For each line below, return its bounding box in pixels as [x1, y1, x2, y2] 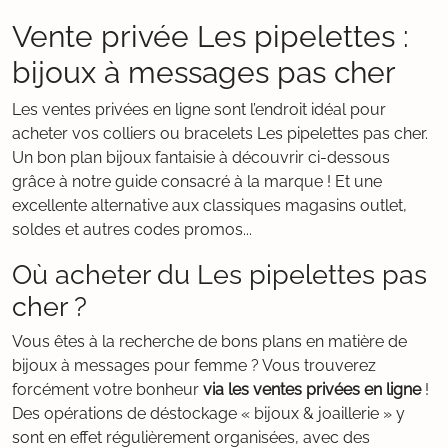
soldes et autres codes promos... [12, 220, 252, 239]
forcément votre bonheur [12, 380, 203, 399]
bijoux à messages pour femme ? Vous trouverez [12, 356, 376, 375]
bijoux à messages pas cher [12, 54, 396, 90]
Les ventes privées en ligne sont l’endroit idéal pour [12, 100, 386, 119]
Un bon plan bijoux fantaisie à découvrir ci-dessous [12, 148, 390, 167]
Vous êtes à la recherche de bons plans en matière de [12, 332, 407, 351]
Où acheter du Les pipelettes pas [12, 258, 427, 290]
